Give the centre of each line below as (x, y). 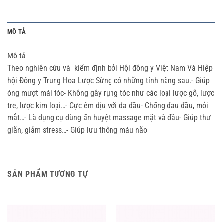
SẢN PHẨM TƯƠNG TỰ (48, 174)
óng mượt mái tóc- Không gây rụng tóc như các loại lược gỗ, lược (111, 93)
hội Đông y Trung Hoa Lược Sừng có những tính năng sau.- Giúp (109, 80)
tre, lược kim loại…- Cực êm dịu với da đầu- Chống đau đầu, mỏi (108, 105)
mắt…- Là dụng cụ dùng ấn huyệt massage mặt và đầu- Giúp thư (109, 117)
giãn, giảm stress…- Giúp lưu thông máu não (77, 130)
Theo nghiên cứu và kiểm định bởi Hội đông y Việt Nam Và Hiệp (110, 68)
